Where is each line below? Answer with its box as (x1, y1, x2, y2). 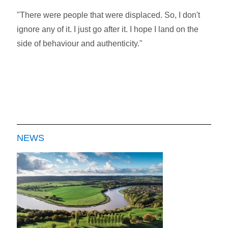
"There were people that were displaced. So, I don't (17, 10, 201, 19)
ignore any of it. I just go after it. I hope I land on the (17, 24, 199, 34)
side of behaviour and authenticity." (17, 39, 143, 48)
